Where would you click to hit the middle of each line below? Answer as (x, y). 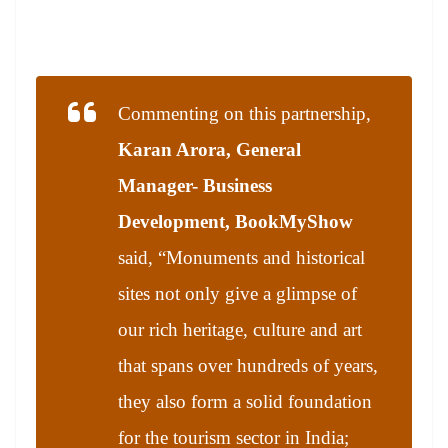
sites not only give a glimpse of (237, 294)
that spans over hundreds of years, (248, 366)
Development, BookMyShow (235, 222)
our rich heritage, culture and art (240, 330)
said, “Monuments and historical (241, 258)
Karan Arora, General (209, 150)
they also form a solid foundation (245, 402)
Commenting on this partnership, (244, 114)
